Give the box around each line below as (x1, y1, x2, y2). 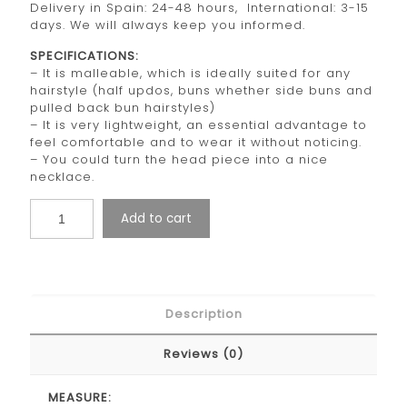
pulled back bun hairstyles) (30, 98, 215, 116)
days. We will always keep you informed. (30, 15, 305, 34)
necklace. (30, 167, 94, 185)
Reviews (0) (164, 344, 243, 362)
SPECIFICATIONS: (30, 46, 139, 65)
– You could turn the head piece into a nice (30, 150, 328, 168)
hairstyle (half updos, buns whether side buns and (30, 81, 372, 99)
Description (164, 304, 243, 323)
